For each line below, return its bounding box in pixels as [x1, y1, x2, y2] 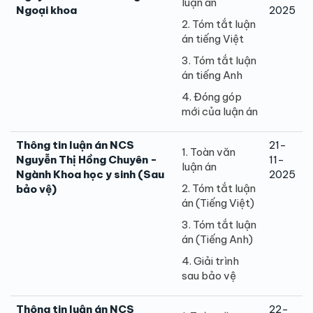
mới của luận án [182, 104, 258, 118]
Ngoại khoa [16, 3, 77, 17]
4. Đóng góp [182, 89, 242, 103]
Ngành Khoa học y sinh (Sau [16, 167, 164, 181]
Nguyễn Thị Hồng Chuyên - [16, 152, 157, 166]
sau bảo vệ [182, 268, 236, 282]
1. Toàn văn [182, 145, 235, 159]
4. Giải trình [182, 254, 239, 268]
